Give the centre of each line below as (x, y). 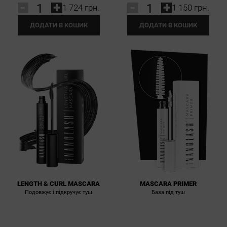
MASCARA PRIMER (168, 183)
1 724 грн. (81, 7)
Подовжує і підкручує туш (59, 192)
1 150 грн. (191, 7)
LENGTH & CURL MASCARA (59, 183)
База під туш (168, 192)
